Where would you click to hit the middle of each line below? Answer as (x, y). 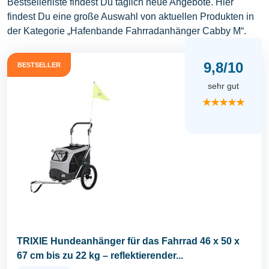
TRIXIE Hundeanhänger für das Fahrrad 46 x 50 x (128, 241)
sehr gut (223, 86)
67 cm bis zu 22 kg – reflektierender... (100, 256)
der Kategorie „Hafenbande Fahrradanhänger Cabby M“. (127, 31)
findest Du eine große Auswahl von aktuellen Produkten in (131, 17)
